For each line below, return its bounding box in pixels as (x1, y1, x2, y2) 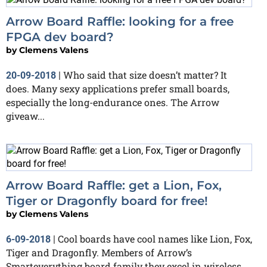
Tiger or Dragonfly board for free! (6, 193, 208, 208)
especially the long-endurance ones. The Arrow (6, 95, 219, 108)
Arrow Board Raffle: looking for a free (6, 14, 234, 29)
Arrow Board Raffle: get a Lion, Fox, (6, 178, 222, 193)
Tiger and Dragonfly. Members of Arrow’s (6, 246, 192, 259)
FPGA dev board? (6, 29, 114, 44)
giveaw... (6, 109, 45, 122)
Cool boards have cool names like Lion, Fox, (58, 232, 252, 245)
